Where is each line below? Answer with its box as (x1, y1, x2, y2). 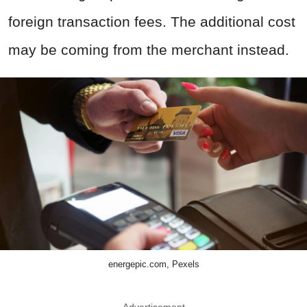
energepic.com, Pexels (108, 259, 199, 270)
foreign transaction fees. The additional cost (8, 14, 295, 30)
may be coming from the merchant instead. (8, 42, 289, 58)
